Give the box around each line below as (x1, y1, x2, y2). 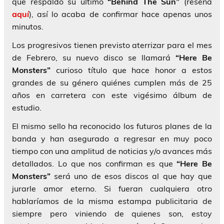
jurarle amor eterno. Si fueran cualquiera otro (12, 183, 212, 194)
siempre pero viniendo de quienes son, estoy (12, 208, 212, 219)
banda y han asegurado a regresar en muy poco (12, 133, 212, 144)
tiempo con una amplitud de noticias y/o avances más (12, 146, 212, 156)
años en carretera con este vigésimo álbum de (12, 90, 212, 100)
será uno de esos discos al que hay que (54, 171, 212, 181)
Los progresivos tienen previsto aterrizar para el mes (12, 40, 212, 50)
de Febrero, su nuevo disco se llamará (12, 52, 175, 63)
